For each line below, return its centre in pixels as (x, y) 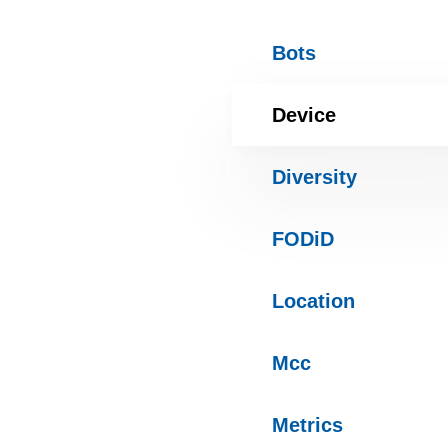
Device (304, 115)
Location (313, 301)
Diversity (314, 177)
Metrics (307, 425)
